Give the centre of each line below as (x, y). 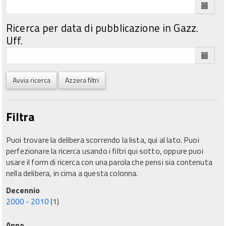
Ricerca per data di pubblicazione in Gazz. (102, 27)
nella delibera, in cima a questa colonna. (72, 173)
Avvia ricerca (32, 80)
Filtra (20, 117)
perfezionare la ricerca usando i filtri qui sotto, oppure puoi (105, 151)
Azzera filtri (82, 80)
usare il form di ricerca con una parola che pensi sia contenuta (109, 162)
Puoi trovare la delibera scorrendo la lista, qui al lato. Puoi (103, 139)
